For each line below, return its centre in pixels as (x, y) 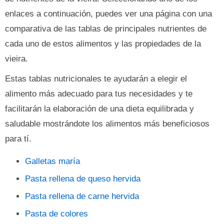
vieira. (16, 59)
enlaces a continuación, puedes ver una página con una (108, 14)
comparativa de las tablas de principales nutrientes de (106, 29)
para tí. (18, 139)
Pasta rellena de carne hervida (82, 196)
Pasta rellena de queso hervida (83, 179)
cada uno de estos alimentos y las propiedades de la (103, 44)
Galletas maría (52, 161)
